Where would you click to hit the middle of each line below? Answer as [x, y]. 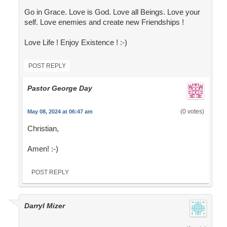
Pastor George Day [60, 88]
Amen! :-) [43, 149]
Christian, [43, 129]
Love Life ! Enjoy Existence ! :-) [75, 43]
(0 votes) [192, 112]
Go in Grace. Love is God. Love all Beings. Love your [112, 12]
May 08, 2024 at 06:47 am [60, 112]
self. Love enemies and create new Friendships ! [104, 22]
